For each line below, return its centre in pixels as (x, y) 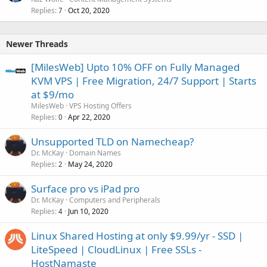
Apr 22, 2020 (89, 117)
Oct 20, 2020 (89, 11)
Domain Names (95, 153)
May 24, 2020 (90, 164)
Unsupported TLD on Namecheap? (112, 142)
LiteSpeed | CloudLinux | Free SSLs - (116, 250)
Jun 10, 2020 (88, 212)
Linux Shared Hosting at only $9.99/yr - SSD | (137, 236)
